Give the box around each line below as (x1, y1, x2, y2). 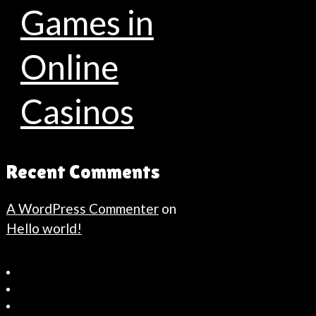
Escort (6, 293, 38, 306)
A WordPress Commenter (6, 200, 159, 217)
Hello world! (6, 219, 82, 236)
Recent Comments (6, 159, 160, 183)
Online (20, 46, 119, 87)
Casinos (20, 90, 134, 131)
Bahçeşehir (6, 276, 60, 289)
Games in (20, 1, 154, 42)
